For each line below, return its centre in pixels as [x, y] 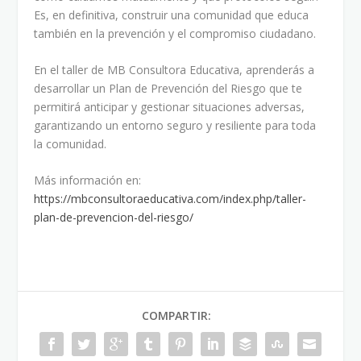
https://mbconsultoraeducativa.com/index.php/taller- [170, 199]
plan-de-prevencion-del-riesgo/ [114, 218]
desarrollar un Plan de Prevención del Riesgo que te [168, 89]
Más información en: [88, 180]
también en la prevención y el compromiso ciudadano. [175, 33]
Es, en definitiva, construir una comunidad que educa [172, 15]
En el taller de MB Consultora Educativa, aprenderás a [174, 70]
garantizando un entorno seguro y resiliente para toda [175, 126]
